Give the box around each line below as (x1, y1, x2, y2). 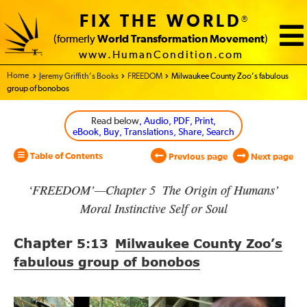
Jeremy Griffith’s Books (39, 73, 119, 81)
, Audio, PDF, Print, (139, 116, 216, 126)
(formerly (53, 34, 97, 45)
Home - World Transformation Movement (7, 72, 149, 80)
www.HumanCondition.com (78, 49, 243, 61)
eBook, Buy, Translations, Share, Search (73, 127, 234, 137)
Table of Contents (28, 152, 103, 161)
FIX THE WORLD (79, 14, 242, 30)
